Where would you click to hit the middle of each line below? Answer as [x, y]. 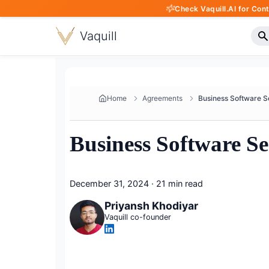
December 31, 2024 [109, 183]
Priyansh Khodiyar [151, 206]
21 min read [180, 183]
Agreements [162, 98]
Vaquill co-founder [138, 217]
